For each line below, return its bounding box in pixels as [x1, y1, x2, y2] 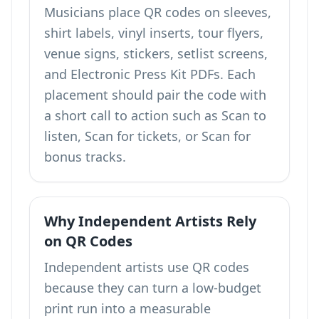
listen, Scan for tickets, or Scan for [44, 127, 251, 145]
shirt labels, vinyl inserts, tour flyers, [44, 24, 263, 41]
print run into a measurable [44, 300, 211, 317]
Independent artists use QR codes [44, 258, 249, 276]
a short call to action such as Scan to [44, 107, 266, 124]
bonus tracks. [44, 148, 126, 165]
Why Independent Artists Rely [44, 211, 256, 231]
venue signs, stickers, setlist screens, [44, 45, 268, 62]
